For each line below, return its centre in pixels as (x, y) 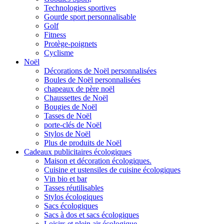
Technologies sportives (80, 7)
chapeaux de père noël (79, 88)
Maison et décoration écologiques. (98, 160)
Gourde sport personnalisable (90, 16)
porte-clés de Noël (73, 124)
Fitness (55, 34)
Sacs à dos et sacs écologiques (91, 214)
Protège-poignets (70, 43)
